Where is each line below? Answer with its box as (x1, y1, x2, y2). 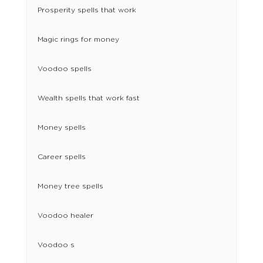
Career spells (37, 153, 86, 161)
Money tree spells (37, 183, 103, 190)
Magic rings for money (37, 36, 119, 43)
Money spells (37, 124, 86, 131)
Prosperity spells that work (37, 6, 136, 14)
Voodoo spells (37, 65, 92, 73)
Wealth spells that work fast (37, 95, 140, 102)
